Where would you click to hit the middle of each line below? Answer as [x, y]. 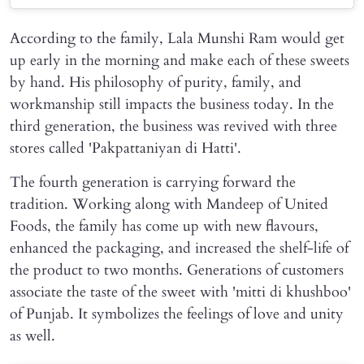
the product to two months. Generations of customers [177, 271]
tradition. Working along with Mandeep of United [169, 205]
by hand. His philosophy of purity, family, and [156, 83]
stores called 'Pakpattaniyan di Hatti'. [126, 149]
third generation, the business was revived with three [173, 127]
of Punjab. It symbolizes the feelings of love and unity [177, 314]
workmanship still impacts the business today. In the [172, 105]
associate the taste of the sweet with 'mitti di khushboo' [180, 292]
